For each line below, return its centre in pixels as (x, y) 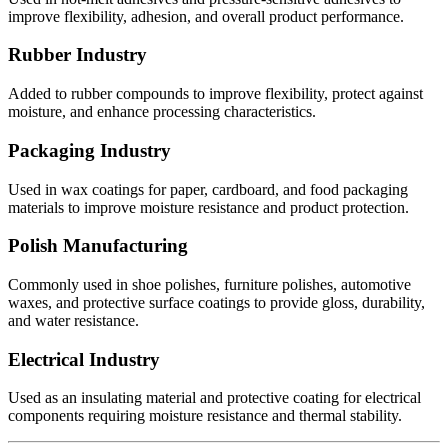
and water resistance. (73, 320)
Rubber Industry (77, 55)
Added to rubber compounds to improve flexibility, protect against (215, 94)
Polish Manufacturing (98, 246)
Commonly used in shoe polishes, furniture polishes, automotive (209, 284)
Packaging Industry (89, 150)
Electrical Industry (84, 359)
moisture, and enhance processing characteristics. (162, 112)
